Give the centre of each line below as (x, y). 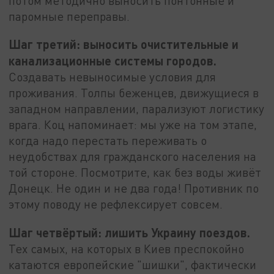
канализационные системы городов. (113, 61)
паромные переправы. (69, 16)
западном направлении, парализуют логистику (137, 109)
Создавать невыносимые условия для (113, 77)
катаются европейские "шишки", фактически (133, 264)
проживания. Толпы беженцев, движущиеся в (134, 93)
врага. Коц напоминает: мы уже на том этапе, (133, 125)
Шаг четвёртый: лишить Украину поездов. (130, 232)
